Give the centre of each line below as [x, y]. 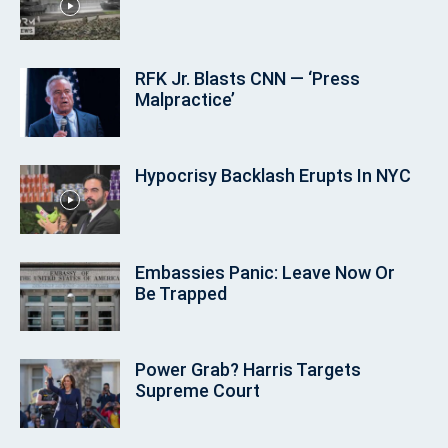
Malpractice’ [185, 100]
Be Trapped [181, 294]
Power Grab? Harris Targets [248, 370]
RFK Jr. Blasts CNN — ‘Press [247, 79]
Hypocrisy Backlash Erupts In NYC [273, 176]
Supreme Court [197, 391]
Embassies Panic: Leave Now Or [265, 273]
